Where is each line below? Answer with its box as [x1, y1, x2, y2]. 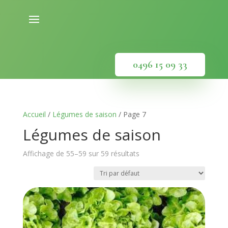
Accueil [22, 109, 46, 119]
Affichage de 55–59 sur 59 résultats [22, 149, 139, 158]
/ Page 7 [116, 109, 146, 119]
